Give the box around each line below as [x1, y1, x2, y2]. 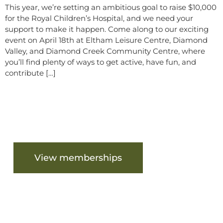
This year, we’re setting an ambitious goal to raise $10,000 [5, 2, 217, 12]
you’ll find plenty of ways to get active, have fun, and [5, 57, 196, 67]
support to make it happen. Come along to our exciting [5, 24, 209, 34]
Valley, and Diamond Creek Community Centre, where [5, 46, 205, 56]
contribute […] [5, 68, 56, 78]
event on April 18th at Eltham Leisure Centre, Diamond [5, 35, 208, 45]
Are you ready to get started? [13, 128, 205, 143]
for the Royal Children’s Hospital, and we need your [5, 13, 193, 23]
